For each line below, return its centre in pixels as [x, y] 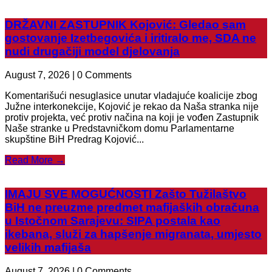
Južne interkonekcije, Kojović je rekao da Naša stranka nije [132, 106]
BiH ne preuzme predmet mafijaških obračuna [132, 208]
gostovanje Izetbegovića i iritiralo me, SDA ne [131, 38]
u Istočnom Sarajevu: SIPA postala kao [113, 221]
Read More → [35, 160]
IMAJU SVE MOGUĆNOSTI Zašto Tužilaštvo [126, 194]
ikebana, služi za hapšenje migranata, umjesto [133, 234]
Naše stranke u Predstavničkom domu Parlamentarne [120, 128]
